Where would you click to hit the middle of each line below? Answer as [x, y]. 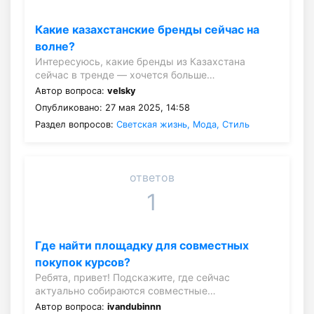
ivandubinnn [134, 306]
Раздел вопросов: [76, 124]
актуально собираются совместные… [125, 290]
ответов [152, 177]
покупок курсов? [83, 262]
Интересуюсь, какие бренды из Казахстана [140, 61]
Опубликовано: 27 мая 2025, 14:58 [112, 107]
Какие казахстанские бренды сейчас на [147, 29]
